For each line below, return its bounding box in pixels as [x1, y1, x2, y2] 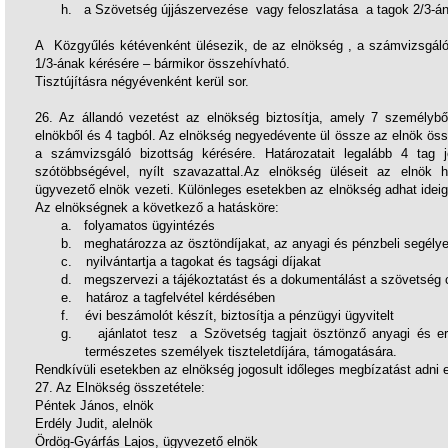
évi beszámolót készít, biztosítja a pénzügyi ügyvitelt [85, 308, 394, 323]
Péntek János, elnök [34, 398, 154, 413]
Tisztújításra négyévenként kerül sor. [35, 74, 249, 89]
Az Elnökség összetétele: [56, 380, 205, 395]
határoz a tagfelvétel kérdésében [86, 290, 275, 305]
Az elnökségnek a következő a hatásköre [35, 200, 275, 215]
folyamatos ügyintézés [84, 218, 215, 233]
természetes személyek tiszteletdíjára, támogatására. [85, 344, 397, 359]
